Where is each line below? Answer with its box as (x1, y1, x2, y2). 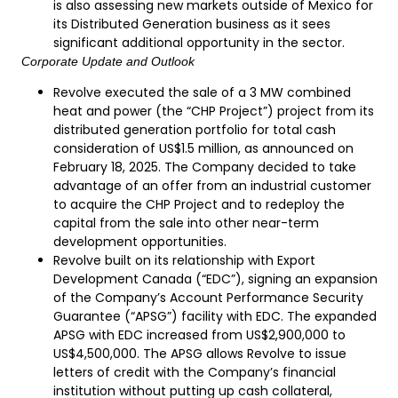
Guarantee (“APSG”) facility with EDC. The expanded (53, 307, 377, 326)
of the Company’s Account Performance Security (53, 289, 363, 307)
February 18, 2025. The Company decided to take (53, 158, 356, 177)
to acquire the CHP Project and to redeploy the (53, 195, 345, 214)
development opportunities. (53, 233, 227, 251)
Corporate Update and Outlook (18, 53, 195, 68)
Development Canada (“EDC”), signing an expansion (53, 270, 378, 289)
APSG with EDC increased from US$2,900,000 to (53, 326, 346, 345)
